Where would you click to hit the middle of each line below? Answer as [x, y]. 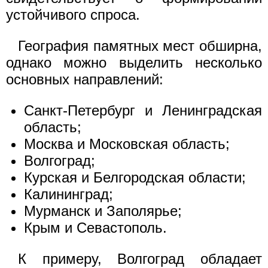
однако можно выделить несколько [134, 63]
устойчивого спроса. [73, 15]
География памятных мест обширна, [140, 46]
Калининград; [68, 194]
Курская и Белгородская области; [135, 177]
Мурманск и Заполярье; [103, 211]
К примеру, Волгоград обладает [140, 259]
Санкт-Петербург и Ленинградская [143, 110]
